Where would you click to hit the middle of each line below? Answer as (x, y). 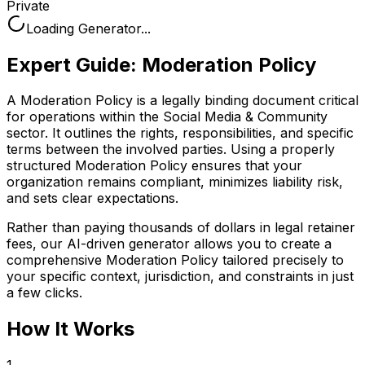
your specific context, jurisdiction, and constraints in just (180, 277)
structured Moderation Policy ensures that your (154, 166)
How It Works (70, 329)
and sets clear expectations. (92, 198)
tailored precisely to (281, 260)
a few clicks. (44, 293)
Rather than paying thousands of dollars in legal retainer (181, 228)
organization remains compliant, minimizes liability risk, (175, 182)
